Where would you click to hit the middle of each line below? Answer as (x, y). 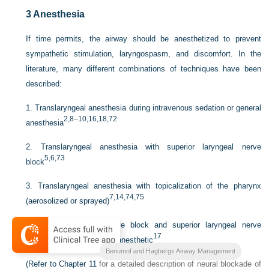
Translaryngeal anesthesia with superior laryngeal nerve (151, 147)
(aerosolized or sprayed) (68, 201)
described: (44, 83)
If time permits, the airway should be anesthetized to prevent (144, 38)
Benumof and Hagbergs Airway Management (170, 251)
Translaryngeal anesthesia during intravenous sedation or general (148, 107)
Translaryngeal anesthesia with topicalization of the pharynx (149, 186)
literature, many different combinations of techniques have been (144, 68)
